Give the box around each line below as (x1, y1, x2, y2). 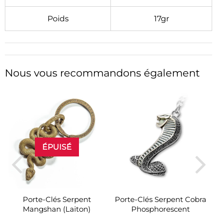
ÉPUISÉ (42, 142, 72, 152)
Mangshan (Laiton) (23, 204, 91, 214)
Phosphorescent (131, 204, 190, 214)
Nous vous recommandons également (5, 67, 200, 79)
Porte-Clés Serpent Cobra (114, 195, 206, 204)
